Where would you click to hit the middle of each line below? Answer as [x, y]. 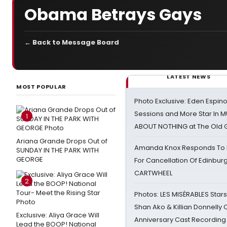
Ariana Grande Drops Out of [62, 141]
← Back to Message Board [72, 42]
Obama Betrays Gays [113, 14]
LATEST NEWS [189, 77]
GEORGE [30, 159]
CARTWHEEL [153, 173]
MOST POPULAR [41, 87]
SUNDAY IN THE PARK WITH [58, 150]
